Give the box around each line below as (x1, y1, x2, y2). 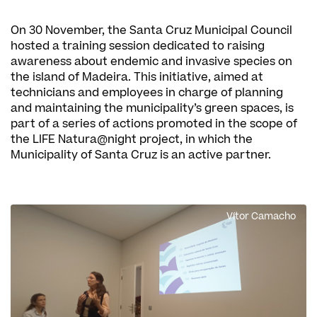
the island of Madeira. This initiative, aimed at (11, 69, 263, 85)
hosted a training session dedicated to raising (11, 38, 265, 54)
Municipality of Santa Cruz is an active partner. (11, 147, 271, 163)
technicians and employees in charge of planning (11, 85, 283, 100)
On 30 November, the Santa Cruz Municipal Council (11, 23, 292, 38)
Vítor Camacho (226, 209, 296, 224)
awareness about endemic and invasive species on (11, 54, 292, 69)
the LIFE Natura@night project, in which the (11, 132, 253, 147)
